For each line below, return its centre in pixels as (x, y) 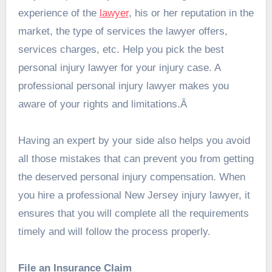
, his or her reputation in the (191, 13)
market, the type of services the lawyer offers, (123, 32)
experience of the (59, 13)
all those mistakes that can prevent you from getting (136, 159)
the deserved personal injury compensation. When (131, 177)
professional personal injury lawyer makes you (123, 86)
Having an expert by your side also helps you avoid (134, 141)
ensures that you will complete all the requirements (133, 214)
